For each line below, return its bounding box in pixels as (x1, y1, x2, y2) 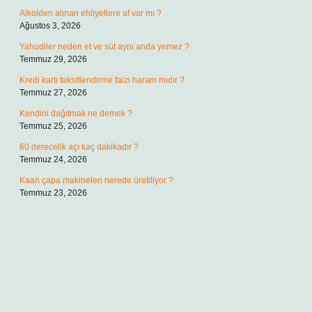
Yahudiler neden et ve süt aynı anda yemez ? (19, 42, 189, 52)
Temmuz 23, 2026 (19, 188, 87, 198)
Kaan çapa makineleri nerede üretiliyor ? (19, 175, 173, 185)
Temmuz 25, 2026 (19, 121, 87, 131)
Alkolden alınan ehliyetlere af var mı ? (19, 8, 162, 18)
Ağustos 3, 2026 (19, 21, 81, 31)
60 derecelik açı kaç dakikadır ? (19, 142, 139, 152)
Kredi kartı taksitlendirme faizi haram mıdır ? (19, 75, 185, 85)
